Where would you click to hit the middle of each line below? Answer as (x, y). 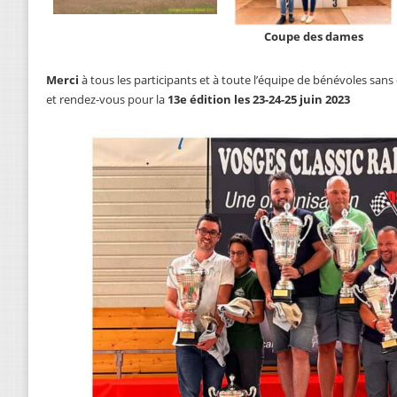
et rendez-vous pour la (107, 100)
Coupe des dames (313, 37)
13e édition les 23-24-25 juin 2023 (259, 100)
